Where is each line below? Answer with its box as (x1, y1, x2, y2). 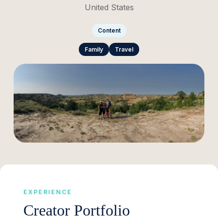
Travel (115, 45, 133, 53)
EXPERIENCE (23, 188, 72, 196)
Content (97, 26, 121, 34)
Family (85, 45, 103, 53)
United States (84, 2, 134, 12)
